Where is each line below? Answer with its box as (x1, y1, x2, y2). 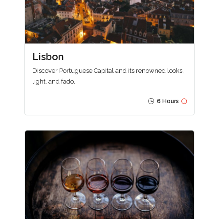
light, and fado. (32, 77, 75, 85)
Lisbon (32, 50, 64, 63)
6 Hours (155, 97, 179, 105)
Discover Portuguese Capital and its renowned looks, (32, 66, 184, 74)
